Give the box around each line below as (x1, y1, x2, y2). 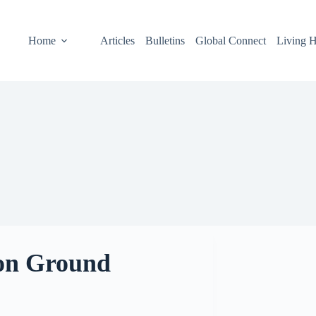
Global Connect (195, 34, 267, 47)
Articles (100, 34, 135, 47)
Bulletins (145, 34, 186, 47)
